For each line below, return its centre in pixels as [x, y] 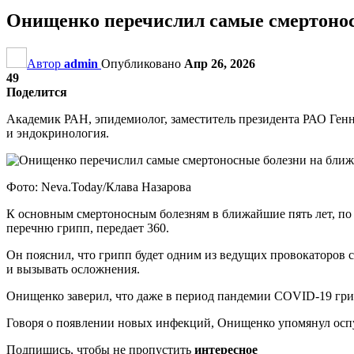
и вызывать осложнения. [73, 269]
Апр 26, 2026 [220, 63]
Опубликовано [143, 63]
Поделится [37, 92]
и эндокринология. [58, 133]
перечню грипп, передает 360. [88, 228]
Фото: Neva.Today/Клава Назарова [99, 186]
